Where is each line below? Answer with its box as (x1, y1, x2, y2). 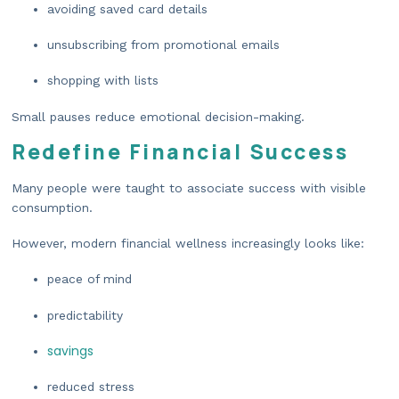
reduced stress (47, 379, 134, 394)
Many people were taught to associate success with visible (12, 180, 366, 195)
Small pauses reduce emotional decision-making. (12, 109, 305, 124)
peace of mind (47, 272, 132, 287)
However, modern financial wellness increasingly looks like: (12, 236, 364, 251)
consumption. (12, 199, 93, 215)
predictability (47, 307, 123, 322)
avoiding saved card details (47, 2, 208, 16)
